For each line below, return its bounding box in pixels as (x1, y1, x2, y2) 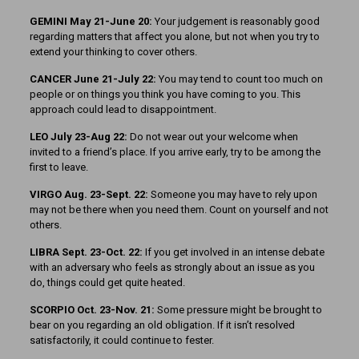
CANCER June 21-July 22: (29, 73, 159, 86)
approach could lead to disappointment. (29, 103, 216, 116)
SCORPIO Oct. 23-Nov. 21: (29, 304, 157, 317)
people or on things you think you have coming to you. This (29, 88, 301, 101)
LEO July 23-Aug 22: (29, 131, 130, 143)
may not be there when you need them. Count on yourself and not (29, 204, 329, 216)
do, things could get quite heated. (29, 276, 185, 289)
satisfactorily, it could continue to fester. (29, 334, 214, 347)
